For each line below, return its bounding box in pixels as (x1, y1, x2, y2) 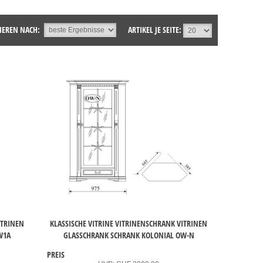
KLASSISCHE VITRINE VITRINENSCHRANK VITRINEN (50, 218, 208, 230)
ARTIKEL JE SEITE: (128, 24, 181, 36)
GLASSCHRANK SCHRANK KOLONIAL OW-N (63, 230, 194, 241)
